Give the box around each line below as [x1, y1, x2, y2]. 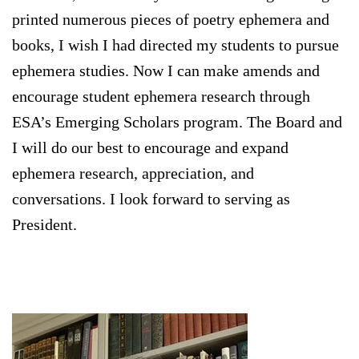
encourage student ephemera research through [12, 87, 310, 106]
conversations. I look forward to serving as [12, 190, 290, 208]
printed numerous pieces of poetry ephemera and [12, 10, 329, 29]
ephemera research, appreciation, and [12, 164, 254, 183]
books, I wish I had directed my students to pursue [12, 36, 339, 54]
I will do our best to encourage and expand [12, 139, 288, 157]
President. [12, 216, 77, 234]
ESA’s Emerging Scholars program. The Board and [12, 113, 342, 131]
